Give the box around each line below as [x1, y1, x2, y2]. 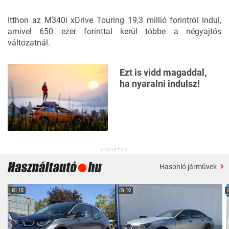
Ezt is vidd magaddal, [120, 66, 207, 78]
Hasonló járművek [159, 163, 218, 171]
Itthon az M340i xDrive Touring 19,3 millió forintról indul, [8, 15, 221, 25]
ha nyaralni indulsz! [120, 78, 200, 89]
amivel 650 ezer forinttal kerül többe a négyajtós [8, 26, 221, 36]
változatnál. [8, 37, 50, 48]
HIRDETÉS [101, 147, 128, 152]
